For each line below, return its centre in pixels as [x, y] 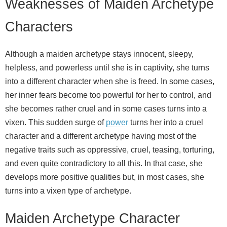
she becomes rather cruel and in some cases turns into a [106, 108]
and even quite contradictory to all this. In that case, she [104, 163]
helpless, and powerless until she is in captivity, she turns [107, 67]
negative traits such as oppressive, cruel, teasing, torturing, [110, 149]
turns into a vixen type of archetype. [68, 191]
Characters [39, 26]
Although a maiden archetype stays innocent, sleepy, [99, 54]
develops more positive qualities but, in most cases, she [105, 177]
